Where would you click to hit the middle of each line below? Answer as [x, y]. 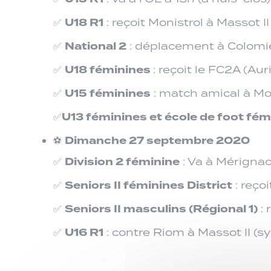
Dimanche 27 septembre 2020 [157, 140]
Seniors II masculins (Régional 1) [161, 209]
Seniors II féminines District [149, 185]
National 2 [96, 46]
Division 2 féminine [122, 162]
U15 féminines [108, 93]
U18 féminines [109, 70]
